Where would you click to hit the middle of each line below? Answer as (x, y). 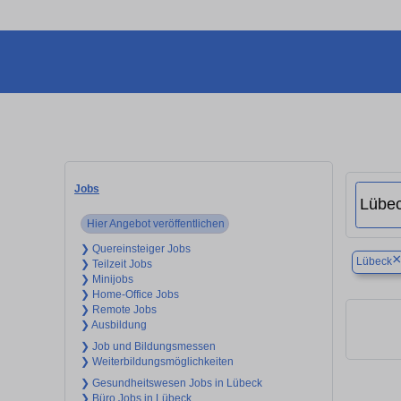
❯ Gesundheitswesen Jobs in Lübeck (171, 383)
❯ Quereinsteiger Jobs (136, 248)
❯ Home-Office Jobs (130, 294)
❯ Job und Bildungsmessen (148, 346)
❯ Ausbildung (114, 324)
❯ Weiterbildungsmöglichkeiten (157, 361)
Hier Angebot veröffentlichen (155, 223)
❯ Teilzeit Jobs (116, 264)
